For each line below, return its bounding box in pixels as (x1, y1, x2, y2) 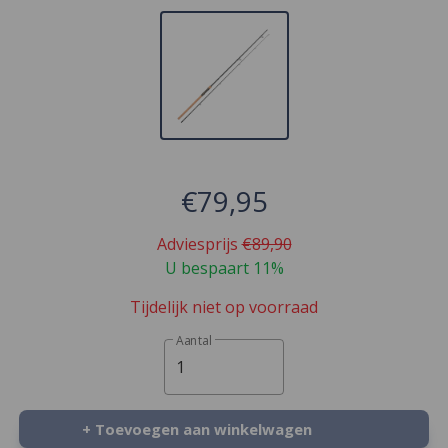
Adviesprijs (156, 233, 242, 255)
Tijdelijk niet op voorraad (130, 296, 318, 318)
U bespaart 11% (164, 257, 284, 279)
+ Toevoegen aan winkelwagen (81, 419, 312, 439)
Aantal (176, 332, 212, 349)
